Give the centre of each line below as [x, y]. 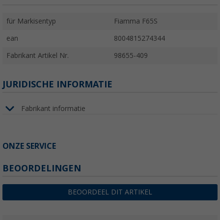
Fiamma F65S [136, 21]
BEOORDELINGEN [42, 168]
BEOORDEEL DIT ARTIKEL [110, 192]
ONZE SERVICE [29, 146]
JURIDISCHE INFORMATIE [57, 84]
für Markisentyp [31, 21]
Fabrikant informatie [53, 108]
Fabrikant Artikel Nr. [38, 56]
